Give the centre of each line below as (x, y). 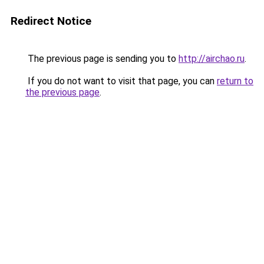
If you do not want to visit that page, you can (121, 81)
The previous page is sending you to (102, 59)
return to (235, 81)
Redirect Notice (51, 21)
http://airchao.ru (212, 59)
